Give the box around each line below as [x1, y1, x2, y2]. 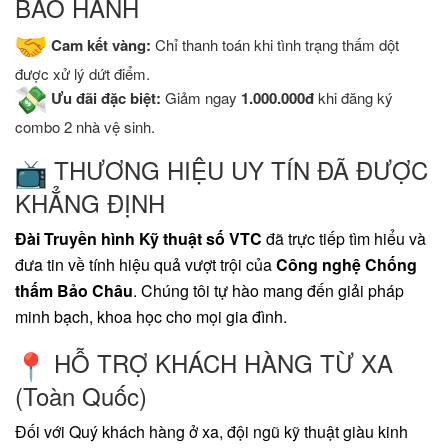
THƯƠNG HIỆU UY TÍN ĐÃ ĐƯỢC [47, 152, 428, 188]
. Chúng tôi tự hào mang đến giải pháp [133, 279, 404, 303]
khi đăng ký [314, 87, 393, 109]
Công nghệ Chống [276, 253, 417, 277]
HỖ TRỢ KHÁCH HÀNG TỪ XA [47, 345, 393, 381]
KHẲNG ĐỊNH [15, 185, 165, 221]
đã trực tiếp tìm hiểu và [262, 227, 426, 251]
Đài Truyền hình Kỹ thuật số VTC [15, 227, 262, 251]
